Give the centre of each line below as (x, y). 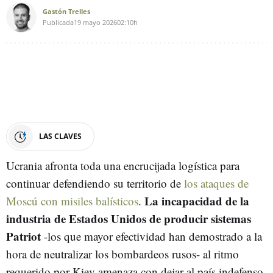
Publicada (58, 22)
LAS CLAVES (60, 136)
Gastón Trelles (66, 11)
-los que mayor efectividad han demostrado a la (151, 236)
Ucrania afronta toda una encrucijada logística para (123, 165)
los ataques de (216, 183)
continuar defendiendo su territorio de (95, 183)
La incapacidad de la (197, 200)
